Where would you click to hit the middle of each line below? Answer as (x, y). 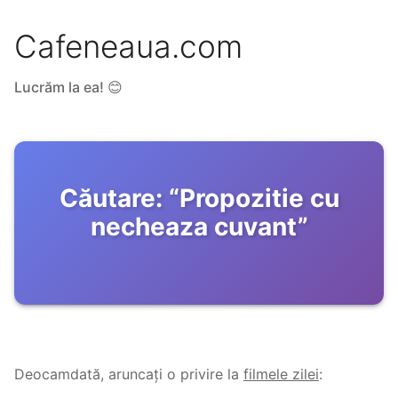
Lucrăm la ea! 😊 (68, 88)
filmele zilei (281, 374)
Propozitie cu (259, 199)
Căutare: (111, 199)
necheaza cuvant (194, 227)
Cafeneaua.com (128, 47)
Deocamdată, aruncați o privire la (127, 374)
